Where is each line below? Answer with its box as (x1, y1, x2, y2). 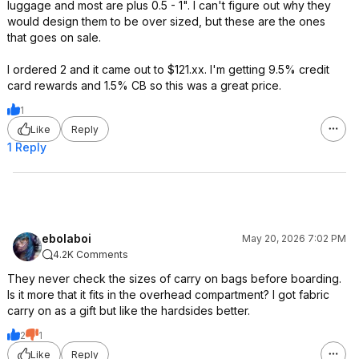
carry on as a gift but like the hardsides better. (7, 304, 250, 317)
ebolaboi (42, 232, 91, 245)
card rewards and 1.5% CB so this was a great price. (7, 79, 281, 92)
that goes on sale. (7, 30, 101, 44)
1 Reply (7, 140, 46, 154)
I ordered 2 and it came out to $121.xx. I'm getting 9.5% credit (7, 63, 329, 76)
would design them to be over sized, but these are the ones (7, 14, 325, 28)
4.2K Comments (53, 248, 128, 260)
